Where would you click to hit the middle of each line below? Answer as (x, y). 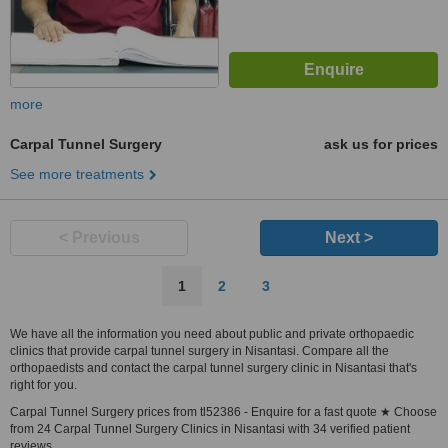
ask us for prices (381, 144)
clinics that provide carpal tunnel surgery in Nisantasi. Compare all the (199, 351)
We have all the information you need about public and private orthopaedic (212, 334)
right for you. (43, 385)
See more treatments (77, 174)
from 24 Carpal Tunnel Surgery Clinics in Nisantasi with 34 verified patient (210, 429)
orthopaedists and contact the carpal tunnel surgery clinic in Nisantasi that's (213, 368)
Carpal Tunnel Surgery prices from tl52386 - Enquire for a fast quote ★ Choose (223, 412)
